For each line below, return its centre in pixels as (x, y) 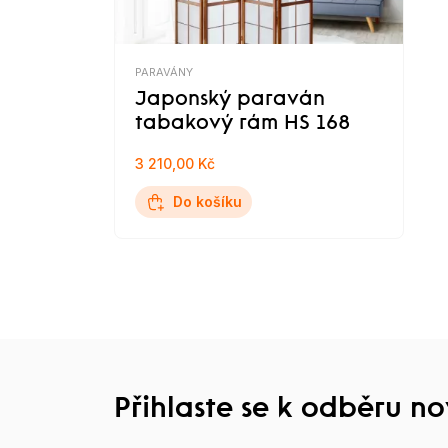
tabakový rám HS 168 (242, 124)
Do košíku (207, 201)
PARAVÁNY (164, 72)
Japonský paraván (230, 100)
